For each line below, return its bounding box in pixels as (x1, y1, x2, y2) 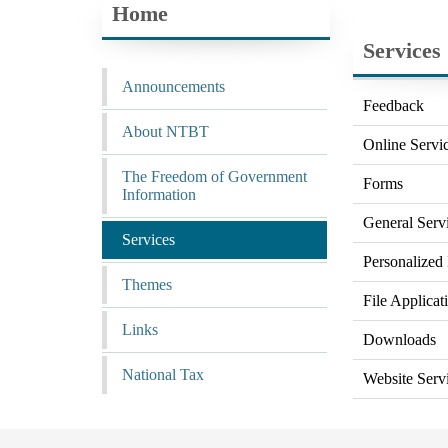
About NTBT (122, 123, 209, 140)
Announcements (122, 78, 225, 95)
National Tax (122, 366, 204, 383)
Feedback (362, 97, 424, 114)
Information (122, 186, 196, 203)
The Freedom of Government (122, 168, 307, 185)
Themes (122, 276, 172, 293)
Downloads (362, 331, 436, 348)
